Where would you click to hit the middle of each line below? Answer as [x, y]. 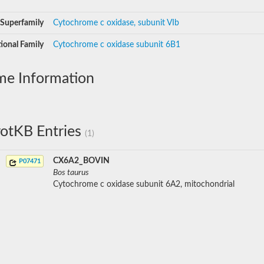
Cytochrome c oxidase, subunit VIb [116, 23]
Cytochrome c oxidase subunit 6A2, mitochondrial [144, 184]
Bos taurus [71, 173]
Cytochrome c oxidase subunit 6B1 [117, 45]
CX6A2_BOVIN [81, 161]
